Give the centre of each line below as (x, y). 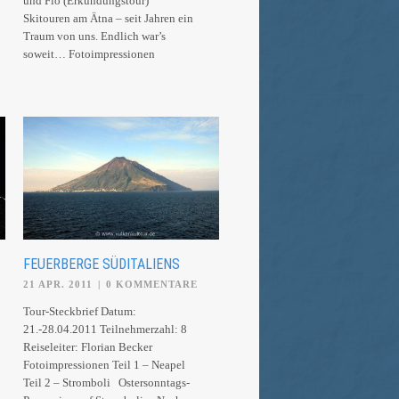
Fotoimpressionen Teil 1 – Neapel (107, 364)
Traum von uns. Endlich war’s (94, 36)
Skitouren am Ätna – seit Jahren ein (108, 18)
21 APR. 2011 (58, 284)
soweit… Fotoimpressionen (92, 54)
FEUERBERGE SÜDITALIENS (102, 264)
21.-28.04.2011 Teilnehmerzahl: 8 (105, 329)
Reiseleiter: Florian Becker (90, 346)
